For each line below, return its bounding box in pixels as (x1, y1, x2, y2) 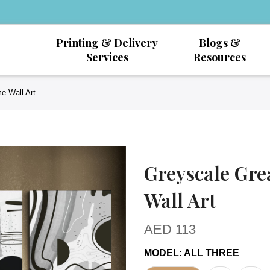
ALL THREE (184, 247, 239, 258)
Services (86, 50, 128, 64)
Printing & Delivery (56, 36, 158, 50)
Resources (193, 50, 246, 64)
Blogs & (199, 36, 240, 50)
